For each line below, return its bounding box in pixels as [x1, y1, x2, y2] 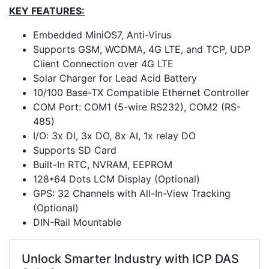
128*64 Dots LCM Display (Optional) [33, 173, 200, 185]
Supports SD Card [33, 144, 116, 156]
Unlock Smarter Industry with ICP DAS [22, 252, 239, 266]
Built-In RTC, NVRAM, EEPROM [33, 159, 172, 171]
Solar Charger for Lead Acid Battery [33, 72, 197, 84]
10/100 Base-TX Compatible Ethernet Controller [33, 86, 249, 98]
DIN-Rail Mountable [33, 216, 121, 228]
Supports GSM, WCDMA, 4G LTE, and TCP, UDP [33, 43, 250, 55]
